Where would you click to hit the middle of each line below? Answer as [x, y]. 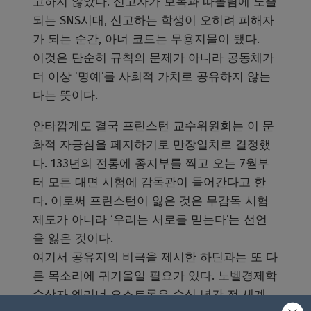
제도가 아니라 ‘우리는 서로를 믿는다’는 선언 [150, 219]
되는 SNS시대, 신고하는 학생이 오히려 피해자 [153, 20]
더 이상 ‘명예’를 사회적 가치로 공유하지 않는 [152, 76]
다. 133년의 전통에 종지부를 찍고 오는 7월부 [151, 163]
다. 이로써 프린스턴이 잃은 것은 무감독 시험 [151, 201]
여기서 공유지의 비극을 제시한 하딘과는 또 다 [155, 257]
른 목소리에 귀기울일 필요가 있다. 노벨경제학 [155, 276]
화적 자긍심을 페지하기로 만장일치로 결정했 [152, 144]
